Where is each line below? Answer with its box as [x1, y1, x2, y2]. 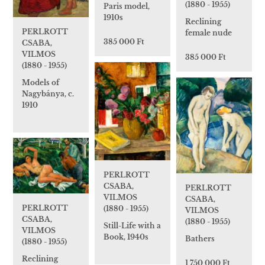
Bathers [185, 234, 215, 243]
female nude [185, 28, 232, 38]
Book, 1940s [104, 232, 148, 242]
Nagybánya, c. [22, 89, 74, 98]
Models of [22, 77, 59, 87]
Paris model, [104, 2, 150, 11]
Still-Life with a [104, 221, 161, 231]
